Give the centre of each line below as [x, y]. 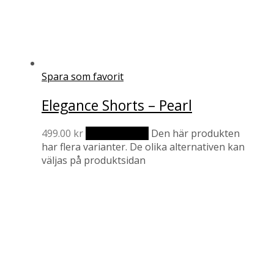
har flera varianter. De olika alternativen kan [143, 146]
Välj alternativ [117, 133]
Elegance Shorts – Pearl [117, 105]
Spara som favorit [83, 77]
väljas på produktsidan [94, 160]
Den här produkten [195, 133]
